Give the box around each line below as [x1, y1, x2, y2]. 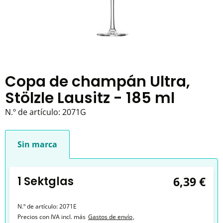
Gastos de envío [88, 213, 132, 221]
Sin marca [17, 139, 57, 150]
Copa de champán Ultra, [5, 71, 190, 92]
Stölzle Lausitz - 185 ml [5, 88, 175, 108]
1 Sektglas [17, 174, 74, 189]
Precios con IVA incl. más [17, 213, 86, 221]
